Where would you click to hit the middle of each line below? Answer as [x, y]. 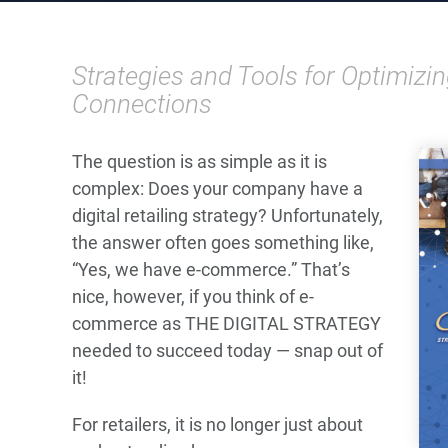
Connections [142, 104]
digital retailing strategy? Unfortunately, [227, 215]
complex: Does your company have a [217, 188]
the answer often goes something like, [223, 242]
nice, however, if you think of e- [193, 296]
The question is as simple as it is [199, 161]
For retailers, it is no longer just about [217, 424]
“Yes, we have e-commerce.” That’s [211, 269]
